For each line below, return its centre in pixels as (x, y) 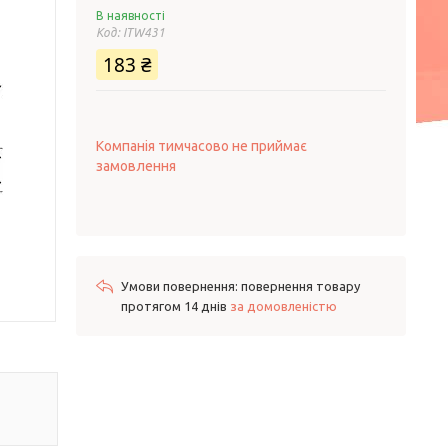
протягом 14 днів (175, 306)
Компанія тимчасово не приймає (201, 146)
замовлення (136, 166)
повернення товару (300, 286)
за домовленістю (283, 306)
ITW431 (144, 32)
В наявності (130, 15)
